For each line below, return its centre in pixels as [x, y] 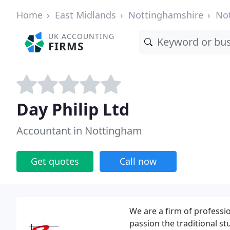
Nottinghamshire [166, 15]
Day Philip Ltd [73, 109]
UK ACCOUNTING [82, 36]
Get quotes [55, 161]
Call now [138, 161]
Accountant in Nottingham [79, 131]
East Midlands [85, 15]
